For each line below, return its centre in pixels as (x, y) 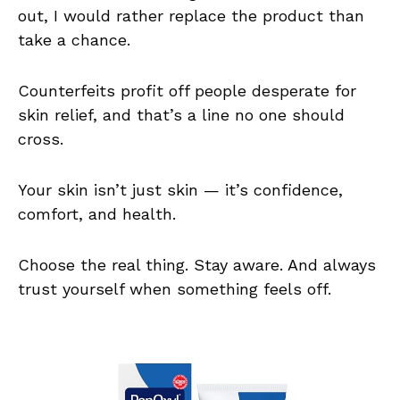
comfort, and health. (97, 214)
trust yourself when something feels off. (175, 289)
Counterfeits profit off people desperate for (187, 91)
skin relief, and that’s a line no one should (181, 115)
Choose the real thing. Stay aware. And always (197, 265)
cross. (41, 139)
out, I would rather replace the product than (191, 16)
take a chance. (74, 40)
